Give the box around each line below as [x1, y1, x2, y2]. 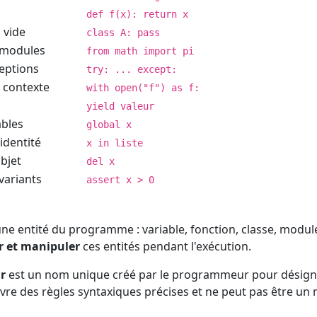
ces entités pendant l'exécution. [80, 238, 251, 254]
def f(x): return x [86, 8, 188, 20]
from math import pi [86, 45, 194, 57]
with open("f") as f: [86, 81, 200, 93]
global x [86, 118, 132, 130]
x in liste [86, 137, 143, 149]
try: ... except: [86, 63, 177, 75]
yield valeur [86, 100, 154, 112]
